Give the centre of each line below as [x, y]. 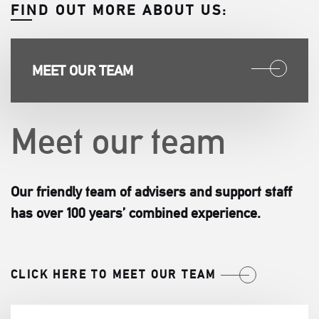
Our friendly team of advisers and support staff [151, 191]
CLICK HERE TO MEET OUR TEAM [114, 274]
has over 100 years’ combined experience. [136, 213]
